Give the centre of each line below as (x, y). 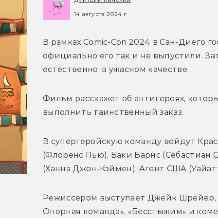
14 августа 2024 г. (101, 14)
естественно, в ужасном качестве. (117, 70)
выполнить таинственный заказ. (114, 112)
